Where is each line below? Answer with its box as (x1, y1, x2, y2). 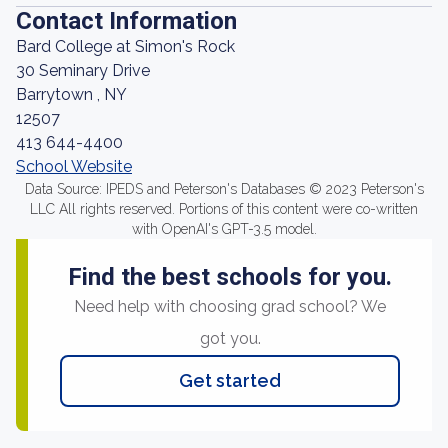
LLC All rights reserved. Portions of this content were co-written (30, 201, 418, 217)
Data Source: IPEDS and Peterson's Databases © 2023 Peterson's (24, 181, 424, 197)
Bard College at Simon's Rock (16, 37, 235, 56)
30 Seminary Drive (16, 61, 150, 80)
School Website (16, 157, 132, 176)
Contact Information (16, 7, 237, 35)
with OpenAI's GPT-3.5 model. (131, 221, 317, 237)
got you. (199, 329, 261, 348)
